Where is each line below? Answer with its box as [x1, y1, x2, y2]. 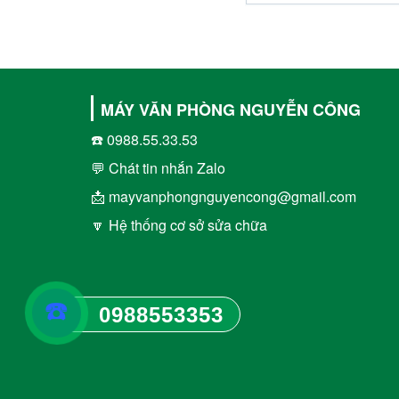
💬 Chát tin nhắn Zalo [91, 158, 225, 178]
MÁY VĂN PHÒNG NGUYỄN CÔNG [101, 98, 361, 121]
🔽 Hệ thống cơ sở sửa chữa [91, 215, 267, 235]
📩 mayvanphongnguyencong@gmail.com [91, 186, 356, 207]
